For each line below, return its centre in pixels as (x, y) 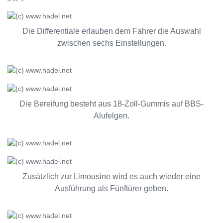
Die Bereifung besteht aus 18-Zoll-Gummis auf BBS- (111, 104)
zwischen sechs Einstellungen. (111, 43)
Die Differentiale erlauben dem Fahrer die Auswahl (111, 31)
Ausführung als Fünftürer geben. (111, 188)
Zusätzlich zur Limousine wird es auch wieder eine (111, 176)
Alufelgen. (111, 116)
